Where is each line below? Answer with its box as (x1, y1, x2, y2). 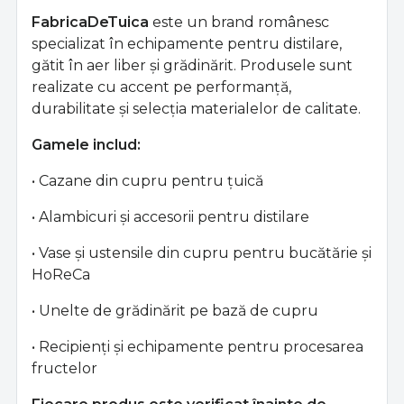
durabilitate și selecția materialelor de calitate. (32, 99, 361, 117)
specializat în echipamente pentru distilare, (32, 34, 342, 52)
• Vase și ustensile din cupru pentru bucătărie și (32, 243, 372, 262)
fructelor (32, 359, 97, 377)
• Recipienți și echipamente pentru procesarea (32, 337, 363, 355)
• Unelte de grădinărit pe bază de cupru (32, 301, 318, 319)
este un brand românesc (149, 13, 329, 31)
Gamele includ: (32, 135, 141, 153)
